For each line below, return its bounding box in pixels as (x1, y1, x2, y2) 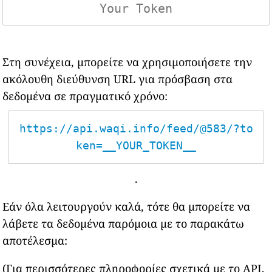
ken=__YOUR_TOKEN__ (76, 139, 196, 152)
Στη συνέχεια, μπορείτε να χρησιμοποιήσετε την (2, 55, 253, 69)
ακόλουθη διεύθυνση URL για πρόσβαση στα (2, 72, 233, 86)
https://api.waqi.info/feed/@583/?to (19, 122, 253, 135)
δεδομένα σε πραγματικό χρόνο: (2, 89, 168, 103)
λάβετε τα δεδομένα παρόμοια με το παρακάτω (2, 216, 245, 231)
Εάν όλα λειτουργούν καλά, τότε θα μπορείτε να (2, 199, 251, 214)
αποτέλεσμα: (2, 233, 68, 248)
